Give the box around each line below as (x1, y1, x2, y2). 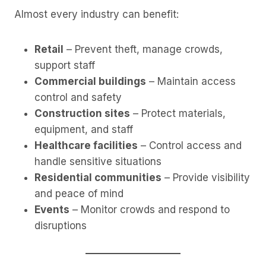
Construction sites (34, 107, 130, 120)
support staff (34, 59, 95, 72)
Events (34, 204, 69, 216)
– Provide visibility (161, 172, 250, 184)
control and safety (34, 91, 122, 104)
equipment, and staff (34, 123, 133, 136)
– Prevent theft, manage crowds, (64, 43, 223, 56)
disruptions (34, 220, 87, 232)
